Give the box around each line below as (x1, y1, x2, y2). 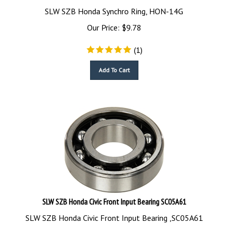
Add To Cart (98, 62, 130, 69)
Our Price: (87, 18, 120, 28)
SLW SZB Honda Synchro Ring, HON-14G (45, 2, 183, 12)
